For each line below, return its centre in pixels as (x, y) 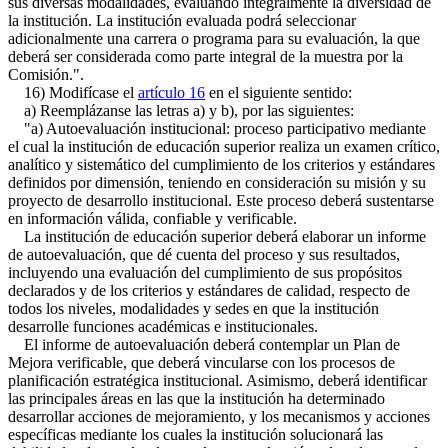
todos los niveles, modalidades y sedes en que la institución (193, 308)
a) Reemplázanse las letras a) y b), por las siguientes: (181, 110)
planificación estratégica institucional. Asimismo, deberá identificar (217, 380)
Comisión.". (46, 74)
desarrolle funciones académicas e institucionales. (163, 326)
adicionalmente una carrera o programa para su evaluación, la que (214, 38)
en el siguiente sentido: (278, 92)
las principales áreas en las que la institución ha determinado (196, 398)
